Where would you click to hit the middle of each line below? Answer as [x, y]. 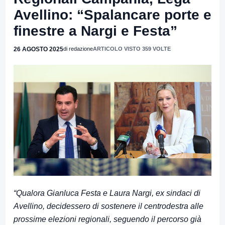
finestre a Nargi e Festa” [95, 31]
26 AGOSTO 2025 [38, 49]
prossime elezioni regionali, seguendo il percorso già [107, 219]
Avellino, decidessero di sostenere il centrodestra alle [108, 206]
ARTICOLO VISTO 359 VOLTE [132, 48]
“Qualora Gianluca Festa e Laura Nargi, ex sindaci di [107, 193]
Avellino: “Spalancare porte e [113, 15]
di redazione [78, 48]
